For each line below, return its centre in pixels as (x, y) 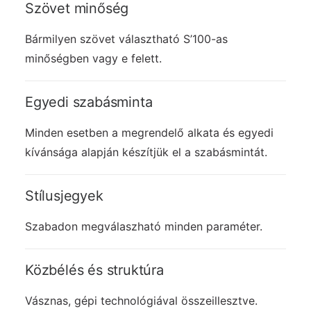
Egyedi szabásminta (89, 102)
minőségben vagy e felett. (93, 58)
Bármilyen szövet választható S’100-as (126, 39)
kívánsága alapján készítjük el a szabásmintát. (146, 152)
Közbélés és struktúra (94, 270)
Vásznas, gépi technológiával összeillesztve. (141, 301)
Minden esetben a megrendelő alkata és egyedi (149, 133)
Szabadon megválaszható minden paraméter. (144, 226)
